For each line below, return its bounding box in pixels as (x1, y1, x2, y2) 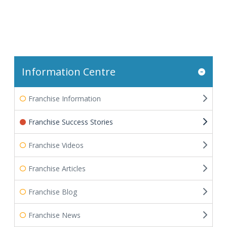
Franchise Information (28, 94, 101, 103)
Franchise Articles (28, 164, 86, 173)
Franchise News (28, 210, 81, 220)
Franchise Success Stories (28, 117, 113, 127)
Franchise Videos (28, 140, 84, 150)
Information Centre (22, 65, 116, 79)
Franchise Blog (28, 187, 77, 197)
